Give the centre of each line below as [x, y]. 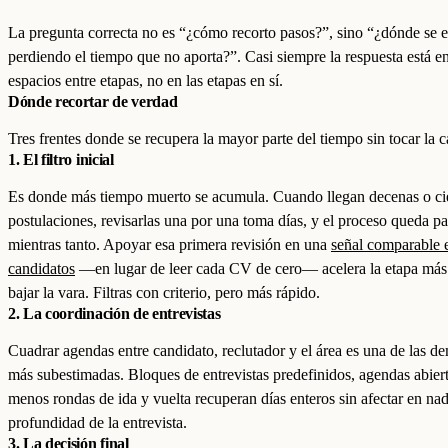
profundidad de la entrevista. [97, 422]
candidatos [41, 268]
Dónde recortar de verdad [93, 101]
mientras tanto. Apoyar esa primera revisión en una [169, 244]
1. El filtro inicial [61, 159]
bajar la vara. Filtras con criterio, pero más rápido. [164, 292]
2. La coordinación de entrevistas [114, 313]
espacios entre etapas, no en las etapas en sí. [145, 80]
